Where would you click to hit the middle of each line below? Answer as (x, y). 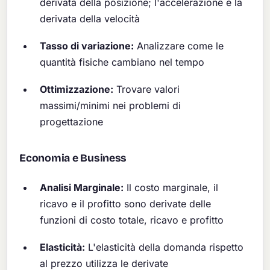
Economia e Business (73, 158)
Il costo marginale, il (171, 187)
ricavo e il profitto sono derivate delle (126, 203)
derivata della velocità (90, 18)
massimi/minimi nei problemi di (111, 105)
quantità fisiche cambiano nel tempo (122, 62)
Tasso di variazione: (87, 46)
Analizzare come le (179, 46)
